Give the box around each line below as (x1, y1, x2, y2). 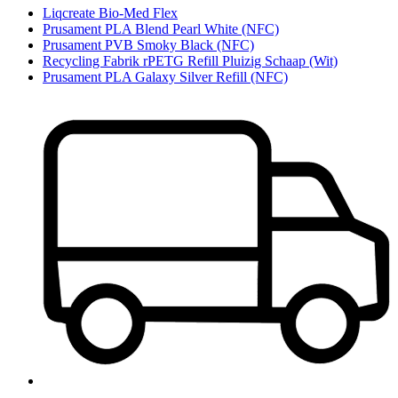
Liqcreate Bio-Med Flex (43, 5, 178, 21)
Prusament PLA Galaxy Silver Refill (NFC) (43, 69, 288, 85)
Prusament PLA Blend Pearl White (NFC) (43, 21, 279, 37)
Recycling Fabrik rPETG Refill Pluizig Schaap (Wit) (43, 53, 338, 69)
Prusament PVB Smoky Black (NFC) (43, 37, 254, 53)
